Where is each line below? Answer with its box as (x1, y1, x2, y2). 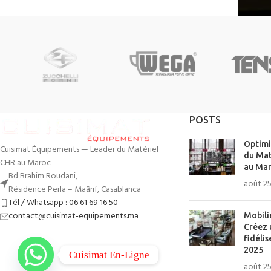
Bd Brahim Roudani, (8, 169, 77, 183)
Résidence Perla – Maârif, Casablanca (8, 182, 141, 197)
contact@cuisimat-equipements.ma (8, 209, 139, 223)
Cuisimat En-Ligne (69, 249, 149, 261)
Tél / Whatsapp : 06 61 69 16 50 (8, 195, 118, 210)
